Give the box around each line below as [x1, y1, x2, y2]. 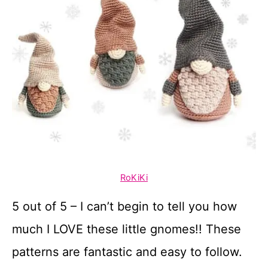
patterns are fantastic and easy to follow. [12, 245, 242, 259]
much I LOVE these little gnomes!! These [12, 222, 241, 236]
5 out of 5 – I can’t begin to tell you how [12, 199, 237, 214]
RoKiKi [120, 172, 148, 183]
